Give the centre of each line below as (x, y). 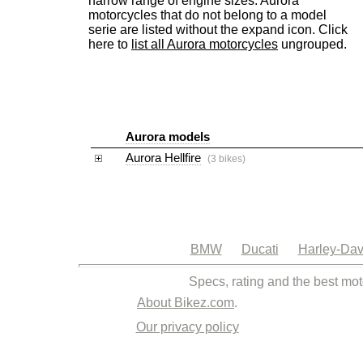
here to (110, 44)
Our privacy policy (187, 327)
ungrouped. (312, 44)
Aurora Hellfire (163, 158)
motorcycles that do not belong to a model (207, 15)
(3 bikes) (226, 159)
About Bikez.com (186, 303)
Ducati (260, 249)
